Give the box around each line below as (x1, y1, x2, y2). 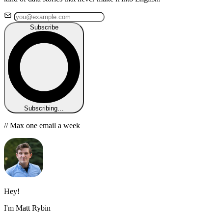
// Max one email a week (4, 121, 80, 130)
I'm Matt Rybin (4, 203, 51, 212)
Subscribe (29, 23, 58, 31)
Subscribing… (24, 104, 64, 112)
